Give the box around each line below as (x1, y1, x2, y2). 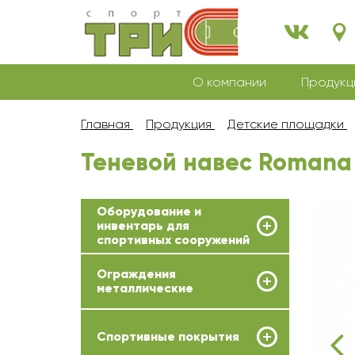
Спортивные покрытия (97, 329, 239, 344)
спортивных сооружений (97, 232, 250, 247)
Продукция (146, 116, 212, 132)
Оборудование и (97, 204, 201, 219)
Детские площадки (227, 116, 344, 132)
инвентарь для (97, 218, 189, 233)
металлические (97, 281, 193, 296)
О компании (193, 74, 266, 90)
